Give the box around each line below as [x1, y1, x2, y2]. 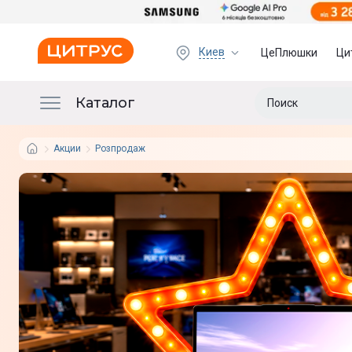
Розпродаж [95, 143, 145, 154]
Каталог [75, 93, 135, 112]
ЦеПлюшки [261, 46, 318, 59]
